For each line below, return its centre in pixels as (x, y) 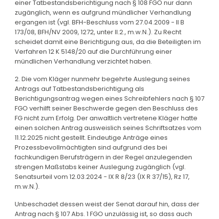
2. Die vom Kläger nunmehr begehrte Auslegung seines (102, 79)
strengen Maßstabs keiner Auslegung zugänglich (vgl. (100, 167)
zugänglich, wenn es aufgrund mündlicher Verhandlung (103, 12)
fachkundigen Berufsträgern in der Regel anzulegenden (103, 157)
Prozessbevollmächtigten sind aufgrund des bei (91, 147)
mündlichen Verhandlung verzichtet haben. (83, 61)
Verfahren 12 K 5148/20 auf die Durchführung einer (93, 51)
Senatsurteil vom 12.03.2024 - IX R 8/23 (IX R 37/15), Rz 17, (102, 176)
